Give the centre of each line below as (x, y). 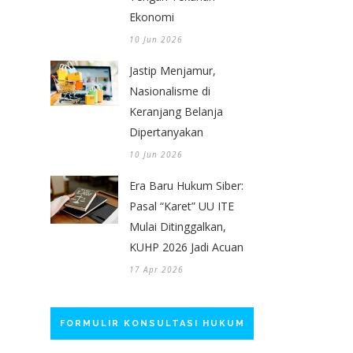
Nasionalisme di (170, 91)
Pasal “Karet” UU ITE (182, 206)
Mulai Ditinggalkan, (178, 226)
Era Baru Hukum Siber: (186, 185)
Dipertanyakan (166, 132)
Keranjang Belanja (176, 111)
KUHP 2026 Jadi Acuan (186, 247)
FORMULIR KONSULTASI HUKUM (152, 323)
